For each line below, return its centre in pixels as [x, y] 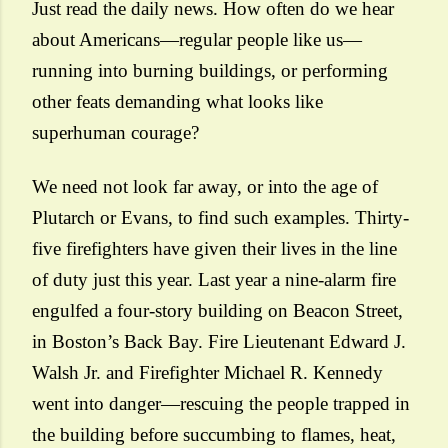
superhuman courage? [115, 132]
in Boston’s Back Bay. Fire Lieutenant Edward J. [219, 341]
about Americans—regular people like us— [197, 39]
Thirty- [382, 217]
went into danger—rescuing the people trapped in [221, 403]
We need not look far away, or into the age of [205, 186]
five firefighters [90, 248]
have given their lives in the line [272, 248]
